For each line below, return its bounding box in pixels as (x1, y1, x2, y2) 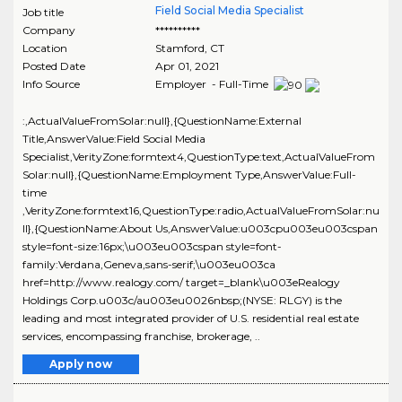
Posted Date (22, 59, 85, 74)
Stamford (154, 41, 205, 56)
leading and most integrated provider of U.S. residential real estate (22, 311, 359, 326)
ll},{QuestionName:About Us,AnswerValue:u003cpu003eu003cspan (22, 222, 378, 236)
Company (22, 23, 75, 38)
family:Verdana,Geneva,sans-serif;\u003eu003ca (22, 258, 275, 272)
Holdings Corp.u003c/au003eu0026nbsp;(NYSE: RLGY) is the (22, 293, 342, 308)
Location (22, 41, 67, 56)
